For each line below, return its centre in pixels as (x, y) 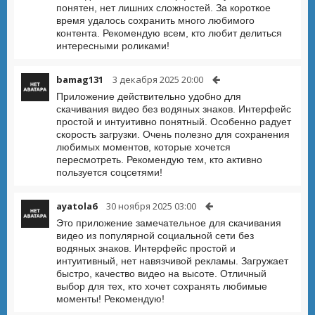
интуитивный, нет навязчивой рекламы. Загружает (172, 261)
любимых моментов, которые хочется (143, 147)
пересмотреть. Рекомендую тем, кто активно (159, 160)
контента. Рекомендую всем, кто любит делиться (169, 33)
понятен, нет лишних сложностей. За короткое (163, 8)
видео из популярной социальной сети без (155, 236)
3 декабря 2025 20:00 (158, 79)
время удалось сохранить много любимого (155, 20)
